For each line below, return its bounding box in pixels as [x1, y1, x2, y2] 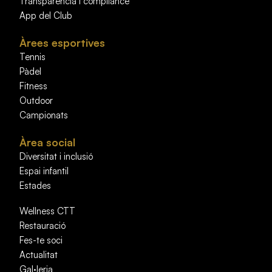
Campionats [19, 109, 69, 121]
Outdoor [19, 94, 53, 106]
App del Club [19, 9, 73, 21]
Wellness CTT [19, 205, 76, 217]
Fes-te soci [19, 234, 63, 246]
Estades [19, 179, 52, 191]
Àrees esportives [19, 35, 106, 49]
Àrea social [19, 135, 76, 149]
